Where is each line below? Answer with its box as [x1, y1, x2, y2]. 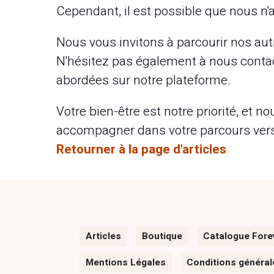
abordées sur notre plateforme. [56, 71, 231, 90]
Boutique [142, 229, 183, 243]
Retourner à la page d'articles [56, 140, 226, 159]
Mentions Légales [86, 256, 166, 269]
